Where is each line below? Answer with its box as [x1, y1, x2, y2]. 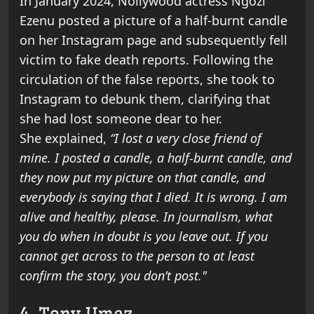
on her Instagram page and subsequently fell [20, 32, 287, 49]
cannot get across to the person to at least [20, 247, 254, 265]
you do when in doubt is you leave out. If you [20, 228, 268, 245]
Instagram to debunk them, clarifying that [20, 90, 271, 108]
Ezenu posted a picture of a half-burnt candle [20, 12, 287, 29]
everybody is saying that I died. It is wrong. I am [20, 189, 287, 206]
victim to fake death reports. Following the [20, 51, 273, 69]
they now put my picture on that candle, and [20, 169, 265, 186]
